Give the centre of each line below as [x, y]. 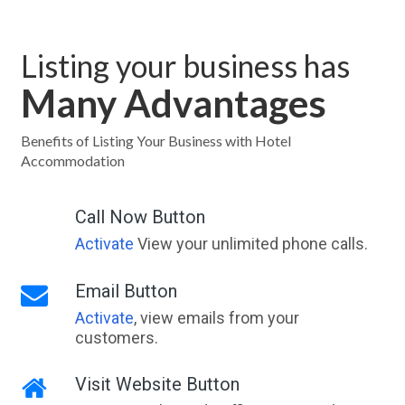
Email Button [126, 292]
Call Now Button [140, 217]
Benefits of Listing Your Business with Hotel [155, 141]
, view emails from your [216, 318]
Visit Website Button [157, 385]
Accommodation [72, 161]
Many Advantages [173, 104]
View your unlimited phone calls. [250, 244]
